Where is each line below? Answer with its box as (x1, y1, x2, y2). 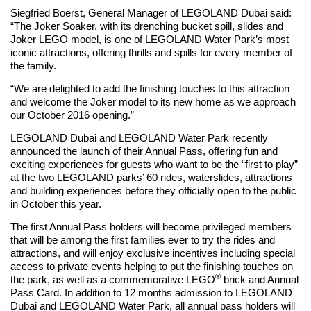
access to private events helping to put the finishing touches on (10, 260, 293, 272)
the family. (10, 59, 56, 72)
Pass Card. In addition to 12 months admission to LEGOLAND (10, 286, 292, 299)
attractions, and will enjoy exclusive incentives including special (10, 246, 295, 259)
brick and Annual (221, 273, 299, 285)
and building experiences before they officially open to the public (10, 184, 296, 196)
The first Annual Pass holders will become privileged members (10, 220, 292, 233)
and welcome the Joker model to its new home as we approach (10, 95, 296, 108)
